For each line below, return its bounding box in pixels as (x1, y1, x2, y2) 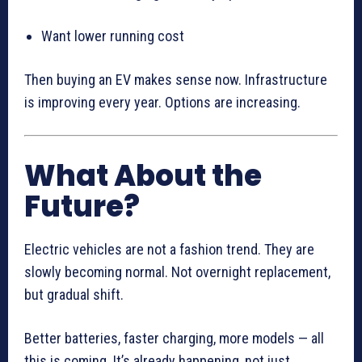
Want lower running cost (41, 27, 184, 45)
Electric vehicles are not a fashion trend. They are (24, 241, 314, 259)
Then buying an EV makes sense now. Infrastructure (24, 71, 327, 89)
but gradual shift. (24, 286, 124, 304)
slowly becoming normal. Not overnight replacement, (24, 263, 330, 281)
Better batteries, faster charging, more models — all (24, 330, 324, 347)
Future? (24, 186, 140, 228)
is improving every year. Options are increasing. (24, 94, 301, 112)
